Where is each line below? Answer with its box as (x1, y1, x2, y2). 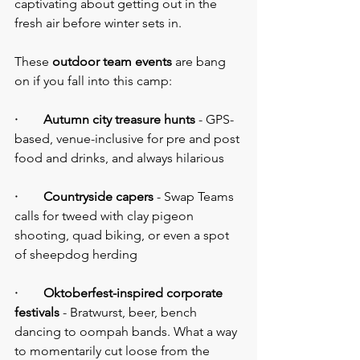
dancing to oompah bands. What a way (14, 324, 240, 340)
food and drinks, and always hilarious (14, 150, 224, 166)
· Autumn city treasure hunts (14, 112, 195, 128)
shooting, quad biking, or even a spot (14, 227, 232, 243)
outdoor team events (52, 54, 172, 70)
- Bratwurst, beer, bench (59, 305, 200, 321)
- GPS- (195, 112, 234, 128)
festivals (14, 305, 59, 321)
